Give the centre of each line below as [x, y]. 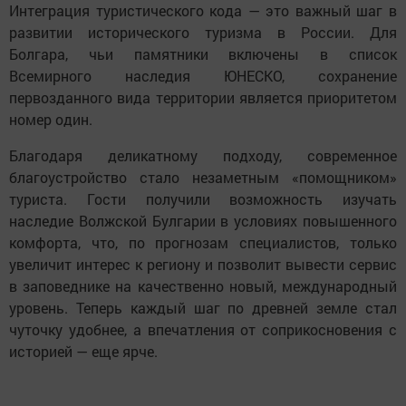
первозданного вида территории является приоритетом [203, 98]
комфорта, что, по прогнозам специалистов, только [203, 243]
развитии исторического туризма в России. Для [203, 33]
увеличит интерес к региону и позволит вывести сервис [203, 265]
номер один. [51, 120]
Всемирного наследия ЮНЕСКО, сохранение [203, 76]
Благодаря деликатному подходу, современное [203, 156]
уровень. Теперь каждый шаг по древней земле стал [203, 308]
